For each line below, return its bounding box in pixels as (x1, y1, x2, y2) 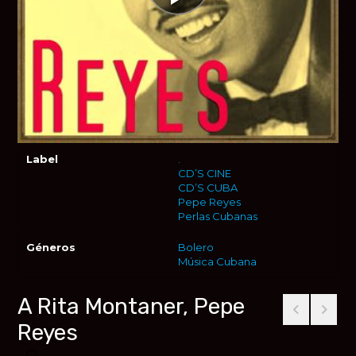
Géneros (26, 241, 76, 254)
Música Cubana (178, 255, 257, 269)
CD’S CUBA (178, 181, 238, 195)
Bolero (178, 241, 214, 254)
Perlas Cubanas (178, 210, 257, 223)
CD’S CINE (178, 167, 231, 180)
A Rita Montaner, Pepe (17, 293, 246, 320)
